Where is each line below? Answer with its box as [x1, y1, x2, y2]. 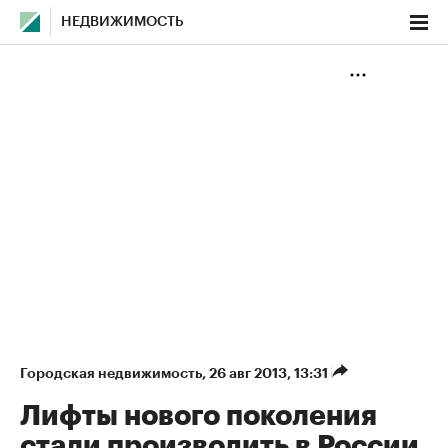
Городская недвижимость [20, 366, 202, 380]
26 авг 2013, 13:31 [209, 366, 331, 380]
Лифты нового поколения [20, 402, 377, 430]
